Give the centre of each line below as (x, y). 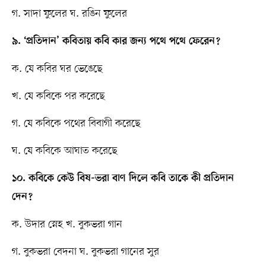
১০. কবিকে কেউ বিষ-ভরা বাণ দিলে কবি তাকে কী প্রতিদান (123, 179)
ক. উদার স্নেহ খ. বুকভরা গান (67, 225)
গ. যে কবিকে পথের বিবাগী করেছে (76, 124)
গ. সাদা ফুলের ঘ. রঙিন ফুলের (69, 14)
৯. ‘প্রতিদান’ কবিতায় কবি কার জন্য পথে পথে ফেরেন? (116, 42)
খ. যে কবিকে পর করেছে (58, 96)
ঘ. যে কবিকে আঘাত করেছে (64, 151)
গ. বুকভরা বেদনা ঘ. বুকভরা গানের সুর (85, 252)
